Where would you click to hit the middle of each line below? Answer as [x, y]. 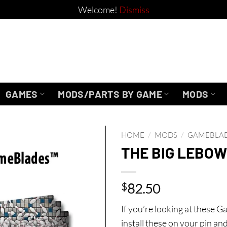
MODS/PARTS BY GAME [110, 94]
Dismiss [134, 10]
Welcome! [98, 10]
